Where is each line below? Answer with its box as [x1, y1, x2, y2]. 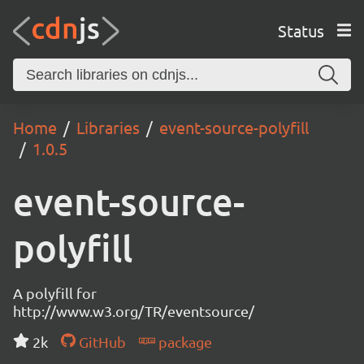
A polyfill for [13, 284, 97, 301]
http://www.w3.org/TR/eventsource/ [13, 302, 254, 319]
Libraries [76, 117, 140, 137]
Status [277, 19, 324, 41]
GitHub [75, 333, 126, 350]
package [154, 333, 212, 350]
